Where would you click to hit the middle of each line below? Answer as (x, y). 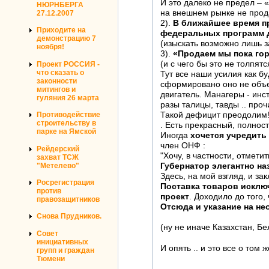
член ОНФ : (183, 146)
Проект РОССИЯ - (68, 64)
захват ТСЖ (58, 157)
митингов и (56, 89)
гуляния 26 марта (68, 98)
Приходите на (61, 30)
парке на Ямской (66, 132)
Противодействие (68, 115)
